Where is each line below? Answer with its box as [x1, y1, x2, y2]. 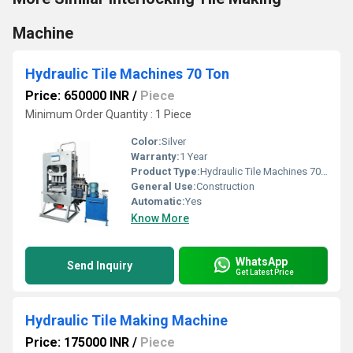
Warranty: [131, 150, 180, 162]
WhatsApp [236, 255, 288, 268]
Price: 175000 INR [25, 335, 129, 350]
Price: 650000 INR [25, 88, 129, 103]
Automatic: [131, 195, 185, 207]
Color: [131, 136, 162, 147]
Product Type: [131, 165, 200, 177]
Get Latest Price [236, 267, 294, 277]
